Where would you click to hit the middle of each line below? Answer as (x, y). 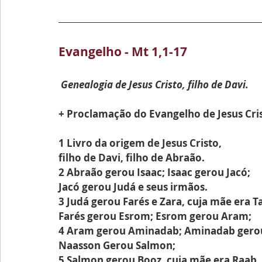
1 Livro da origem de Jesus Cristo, (140, 143)
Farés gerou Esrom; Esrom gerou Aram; (155, 216)
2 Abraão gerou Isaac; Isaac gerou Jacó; (154, 172)
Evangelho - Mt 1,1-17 (123, 52)
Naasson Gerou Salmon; (117, 245)
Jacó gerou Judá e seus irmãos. (133, 187)
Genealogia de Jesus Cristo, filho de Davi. (155, 85)
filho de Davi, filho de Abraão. (132, 158)
